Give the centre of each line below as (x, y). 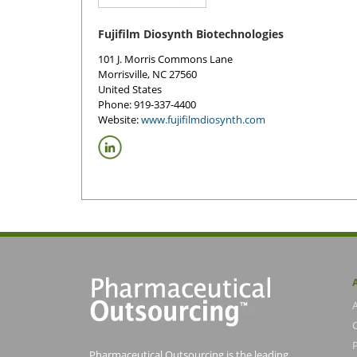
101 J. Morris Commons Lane (165, 59)
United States (130, 89)
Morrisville (123, 74)
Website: (120, 120)
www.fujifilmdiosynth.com (203, 120)
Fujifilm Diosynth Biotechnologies (191, 34)
